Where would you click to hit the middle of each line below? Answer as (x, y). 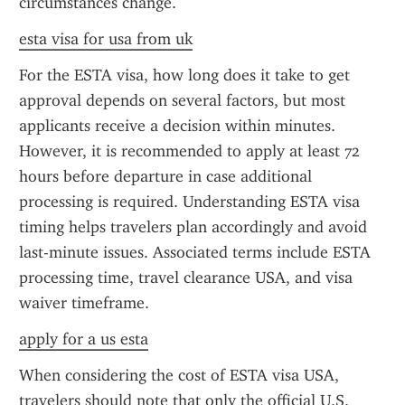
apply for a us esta (84, 339)
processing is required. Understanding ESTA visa (189, 202)
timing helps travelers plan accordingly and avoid (193, 227)
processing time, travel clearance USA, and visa (186, 278)
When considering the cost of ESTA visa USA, (179, 375)
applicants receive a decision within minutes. (177, 126)
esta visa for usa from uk (106, 39)
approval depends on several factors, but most (182, 100)
